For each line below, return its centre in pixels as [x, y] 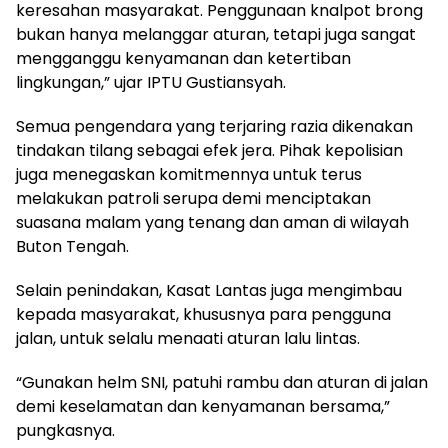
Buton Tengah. [72, 246]
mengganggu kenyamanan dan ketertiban [183, 58]
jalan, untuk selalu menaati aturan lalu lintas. [188, 338]
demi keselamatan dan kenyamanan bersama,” [203, 406]
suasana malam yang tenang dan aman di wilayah [212, 222]
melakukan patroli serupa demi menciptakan [193, 198]
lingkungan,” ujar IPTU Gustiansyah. [151, 82]
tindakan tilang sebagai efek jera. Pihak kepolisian [209, 150]
